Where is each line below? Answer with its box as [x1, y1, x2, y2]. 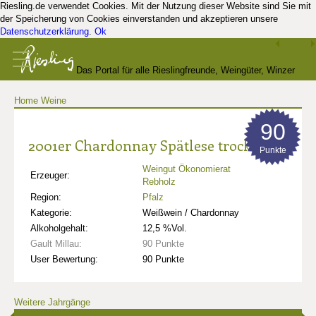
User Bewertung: [30, 254, 98, 265]
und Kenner [135, 107, 181, 118]
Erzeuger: [30, 170, 70, 181]
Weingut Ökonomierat [142, 164, 231, 174]
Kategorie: [30, 207, 72, 218]
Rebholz [142, 176, 176, 187]
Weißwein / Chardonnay [142, 207, 239, 218]
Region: [30, 192, 61, 202]
